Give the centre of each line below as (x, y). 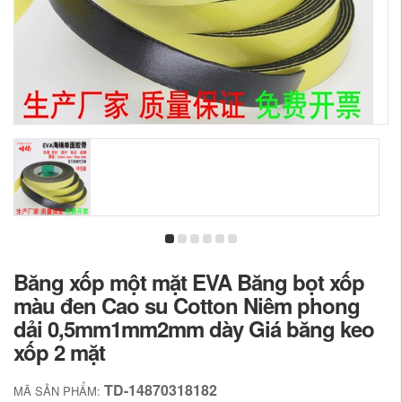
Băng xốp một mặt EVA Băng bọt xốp (189, 282)
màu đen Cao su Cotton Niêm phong (187, 305)
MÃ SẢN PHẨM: (59, 391)
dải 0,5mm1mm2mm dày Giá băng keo (194, 328)
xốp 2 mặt (59, 352)
